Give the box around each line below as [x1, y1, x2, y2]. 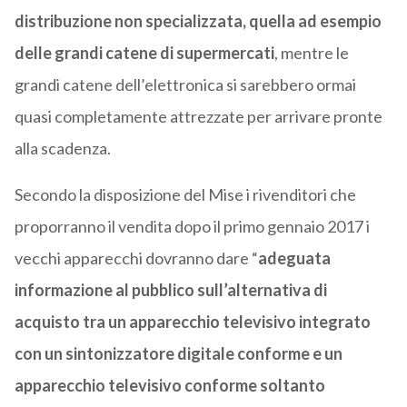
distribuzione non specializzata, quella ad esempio [14, 11, 382, 32]
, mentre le [273, 43, 349, 64]
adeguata [257, 248, 331, 269]
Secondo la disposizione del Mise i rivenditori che [14, 184, 356, 205]
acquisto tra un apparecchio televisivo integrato [14, 312, 371, 333]
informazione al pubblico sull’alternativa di [14, 280, 327, 301]
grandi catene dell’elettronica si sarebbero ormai [14, 74, 356, 95]
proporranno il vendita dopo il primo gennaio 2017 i [14, 216, 370, 237]
